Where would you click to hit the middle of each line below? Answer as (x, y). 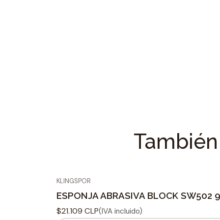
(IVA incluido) (120, 211)
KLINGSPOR (73, 181)
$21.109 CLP (77, 211)
